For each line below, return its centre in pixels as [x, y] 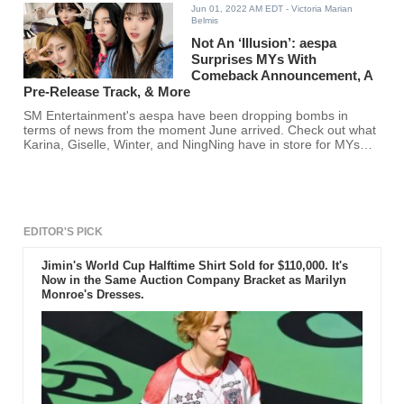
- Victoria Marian [318, 9]
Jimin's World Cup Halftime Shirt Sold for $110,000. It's [194, 266]
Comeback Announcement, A [282, 76]
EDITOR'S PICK [64, 232]
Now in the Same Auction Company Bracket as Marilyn [193, 280]
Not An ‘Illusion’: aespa [264, 43]
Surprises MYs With [254, 60]
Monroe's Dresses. [92, 295]
